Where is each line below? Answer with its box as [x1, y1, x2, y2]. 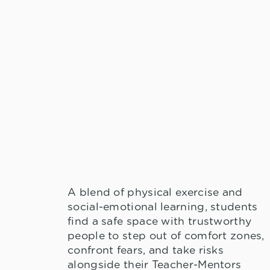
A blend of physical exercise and [67, 187, 243, 199]
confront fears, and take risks [67, 245, 224, 257]
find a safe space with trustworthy [67, 216, 252, 228]
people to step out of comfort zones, [67, 231, 265, 242]
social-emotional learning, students [67, 202, 258, 213]
